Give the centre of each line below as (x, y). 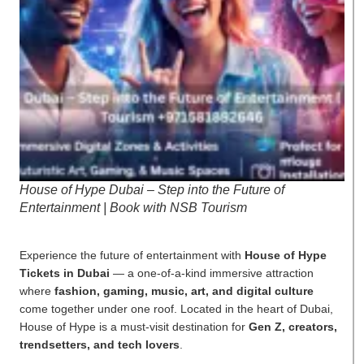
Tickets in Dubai (65, 273)
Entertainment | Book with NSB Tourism (133, 207)
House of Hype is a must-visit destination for (134, 327)
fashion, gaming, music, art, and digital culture (184, 291)
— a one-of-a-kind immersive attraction (212, 273)
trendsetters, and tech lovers (100, 345)
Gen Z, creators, (293, 327)
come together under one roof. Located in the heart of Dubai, (176, 309)
